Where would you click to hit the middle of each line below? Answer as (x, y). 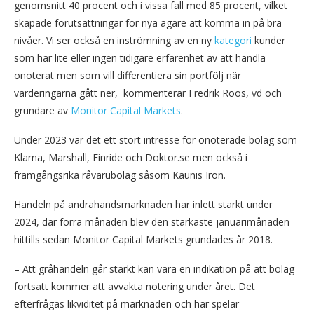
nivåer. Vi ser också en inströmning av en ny (114, 40)
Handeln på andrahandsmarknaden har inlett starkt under (143, 204)
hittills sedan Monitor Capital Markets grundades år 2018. (143, 239)
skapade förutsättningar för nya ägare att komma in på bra (148, 22)
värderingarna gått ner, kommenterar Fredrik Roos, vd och (148, 93)
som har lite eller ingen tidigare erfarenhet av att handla (140, 57)
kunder (268, 40)
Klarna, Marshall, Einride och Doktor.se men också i (131, 157)
